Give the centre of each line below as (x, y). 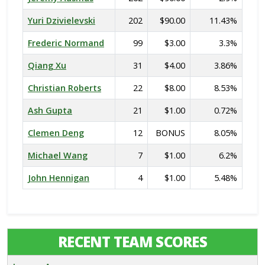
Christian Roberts (64, 88)
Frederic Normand (66, 43)
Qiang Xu (47, 65)
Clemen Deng (56, 133)
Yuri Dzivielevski (62, 20)
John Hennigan (59, 178)
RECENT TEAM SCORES (132, 242)
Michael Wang (58, 155)
